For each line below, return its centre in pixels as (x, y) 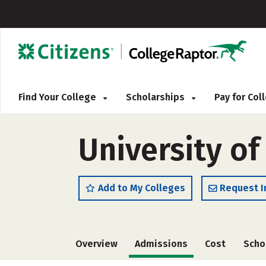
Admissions (161, 244)
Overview (96, 244)
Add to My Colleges (142, 188)
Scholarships (156, 97)
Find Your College (58, 97)
